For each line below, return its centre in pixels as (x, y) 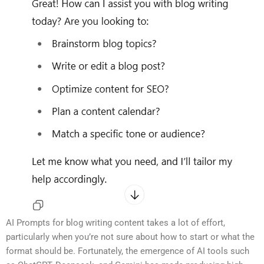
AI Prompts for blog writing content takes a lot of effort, (115, 223)
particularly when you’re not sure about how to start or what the (130, 237)
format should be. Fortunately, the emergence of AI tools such (128, 251)
